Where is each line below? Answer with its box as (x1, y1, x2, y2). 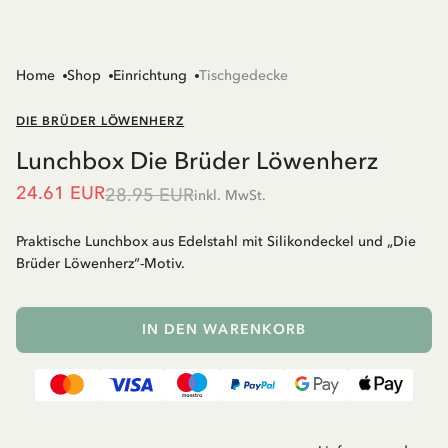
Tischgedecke (199, 66, 288, 84)
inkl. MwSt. (194, 186, 266, 204)
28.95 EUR (105, 183, 194, 206)
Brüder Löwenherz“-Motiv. (16, 254, 185, 272)
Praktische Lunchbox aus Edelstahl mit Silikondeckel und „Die (16, 232, 416, 250)
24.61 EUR (16, 181, 105, 204)
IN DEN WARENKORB (141, 320, 307, 338)
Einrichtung (113, 66, 187, 84)
